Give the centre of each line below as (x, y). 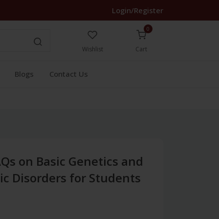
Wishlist (92, 49)
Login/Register (138, 10)
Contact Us (69, 74)
